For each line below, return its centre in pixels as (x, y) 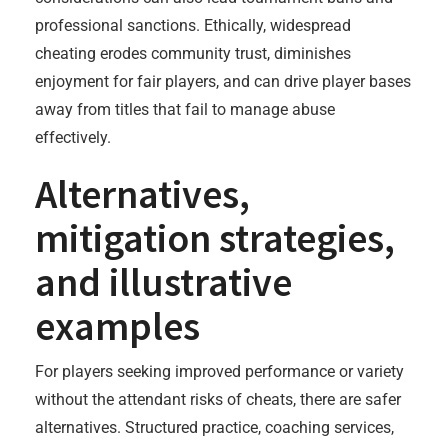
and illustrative (163, 282)
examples (117, 326)
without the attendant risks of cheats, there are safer (218, 399)
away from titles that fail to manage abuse (185, 109)
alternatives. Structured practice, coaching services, (214, 427)
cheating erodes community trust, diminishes (193, 53)
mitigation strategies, (215, 238)
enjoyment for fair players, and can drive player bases (223, 81)
